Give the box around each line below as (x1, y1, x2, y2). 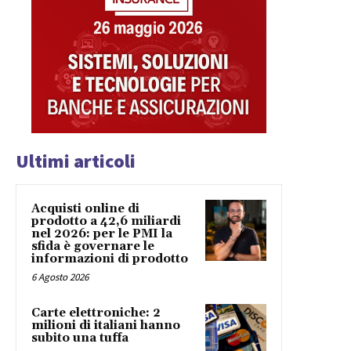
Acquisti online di (31, 201, 139, 216)
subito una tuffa (31, 330, 128, 346)
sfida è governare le (31, 238, 154, 254)
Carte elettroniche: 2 (31, 305, 161, 320)
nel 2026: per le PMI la (31, 226, 172, 241)
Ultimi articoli (16, 148, 136, 173)
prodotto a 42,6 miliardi (31, 213, 181, 229)
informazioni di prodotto (31, 251, 188, 266)
